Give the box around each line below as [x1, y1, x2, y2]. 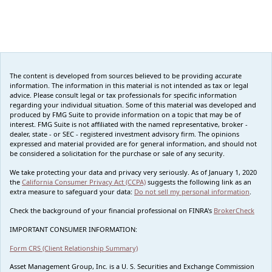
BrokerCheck [214, 205, 254, 215]
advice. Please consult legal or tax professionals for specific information [10, 90, 237, 100]
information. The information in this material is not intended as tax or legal [10, 80, 248, 90]
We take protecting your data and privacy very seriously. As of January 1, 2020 [10, 167, 257, 177]
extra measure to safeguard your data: [10, 186, 134, 196]
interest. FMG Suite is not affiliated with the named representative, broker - [10, 119, 248, 129]
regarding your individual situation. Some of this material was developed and [10, 100, 256, 109]
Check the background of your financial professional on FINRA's [10, 205, 214, 215]
